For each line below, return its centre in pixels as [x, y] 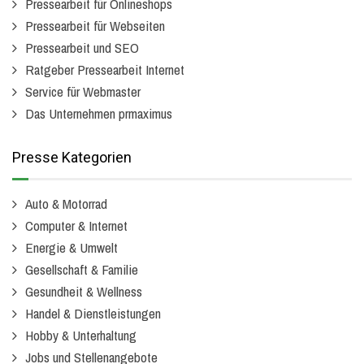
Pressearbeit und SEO [82, 48]
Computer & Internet [76, 225]
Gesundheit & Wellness [84, 291]
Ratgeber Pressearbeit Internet [105, 69]
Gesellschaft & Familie [82, 269]
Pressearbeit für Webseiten [95, 26]
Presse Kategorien [72, 157]
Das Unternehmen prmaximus [99, 113]
